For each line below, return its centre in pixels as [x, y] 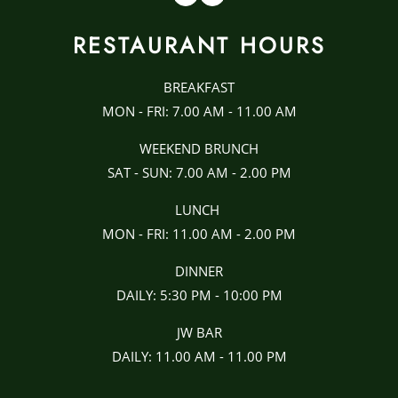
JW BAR [199, 332]
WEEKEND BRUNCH [199, 148]
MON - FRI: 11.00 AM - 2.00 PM [199, 234]
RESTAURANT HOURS [199, 45]
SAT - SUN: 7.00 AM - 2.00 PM [199, 172]
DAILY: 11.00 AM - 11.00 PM [199, 356]
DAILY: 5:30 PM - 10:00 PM [199, 295]
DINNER [199, 271]
